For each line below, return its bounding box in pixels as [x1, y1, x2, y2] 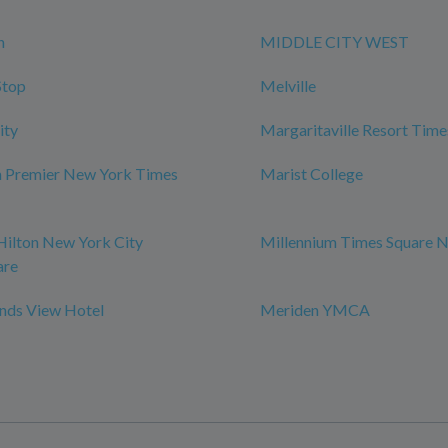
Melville [260, 76, 316, 95]
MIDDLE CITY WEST [260, 32, 409, 51]
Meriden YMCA [260, 300, 370, 319]
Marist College [260, 164, 363, 183]
